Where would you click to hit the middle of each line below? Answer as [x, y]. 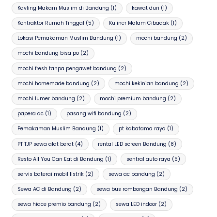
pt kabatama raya [142, 129]
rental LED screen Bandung [132, 144]
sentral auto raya [148, 159]
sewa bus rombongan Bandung [137, 189]
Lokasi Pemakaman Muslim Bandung [66, 38]
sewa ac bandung [132, 174]
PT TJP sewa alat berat [46, 144]
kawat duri [145, 8]
